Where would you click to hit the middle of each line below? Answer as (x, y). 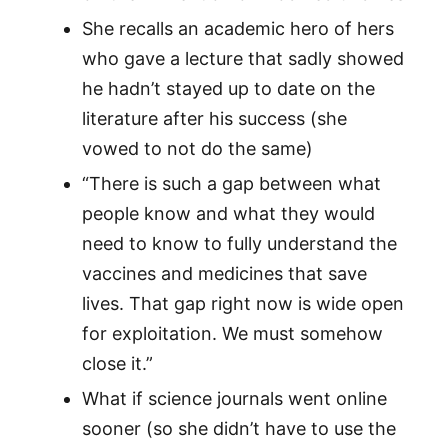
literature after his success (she (214, 119)
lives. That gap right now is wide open (242, 304)
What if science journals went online (234, 399)
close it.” (117, 364)
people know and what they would (228, 214)
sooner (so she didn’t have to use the (238, 429)
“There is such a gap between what (231, 184)
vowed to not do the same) (197, 149)
